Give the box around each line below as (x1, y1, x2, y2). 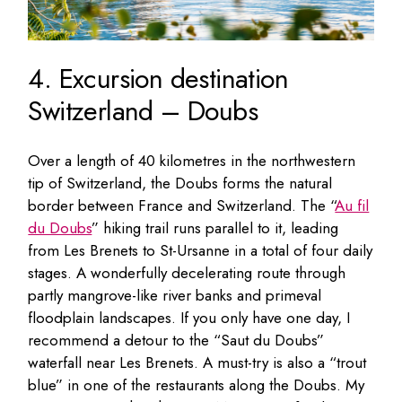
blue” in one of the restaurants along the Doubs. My (28, 374, 365, 397)
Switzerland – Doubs (28, 92, 258, 131)
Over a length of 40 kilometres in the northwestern (28, 150, 356, 172)
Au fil (335, 195, 370, 217)
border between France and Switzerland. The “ (28, 195, 336, 217)
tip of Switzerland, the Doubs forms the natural (28, 172, 333, 195)
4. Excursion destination (28, 59, 288, 99)
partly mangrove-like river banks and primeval (28, 284, 322, 307)
